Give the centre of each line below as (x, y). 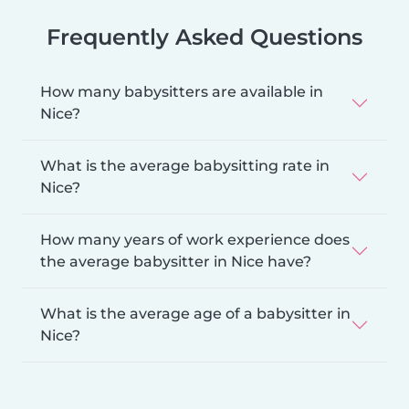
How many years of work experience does (195, 239)
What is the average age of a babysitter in (195, 313)
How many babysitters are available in (182, 91)
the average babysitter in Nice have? (176, 261)
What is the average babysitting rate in (185, 165)
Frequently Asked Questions (204, 37)
